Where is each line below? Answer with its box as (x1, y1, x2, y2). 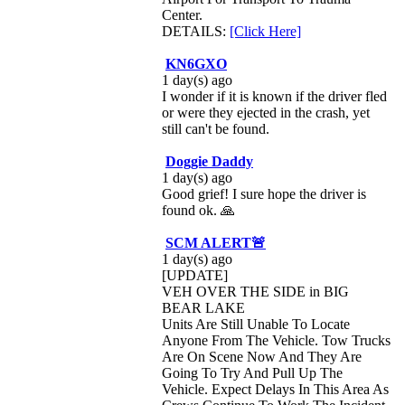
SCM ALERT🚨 (165, 235, 266, 250)
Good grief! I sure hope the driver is (162, 186, 366, 202)
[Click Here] (230, 24, 301, 39)
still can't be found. (162, 121, 269, 137)
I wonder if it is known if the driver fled (162, 89, 387, 104)
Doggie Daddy (165, 154, 253, 169)
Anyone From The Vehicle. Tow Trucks (162, 333, 391, 348)
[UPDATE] (162, 268, 228, 283)
